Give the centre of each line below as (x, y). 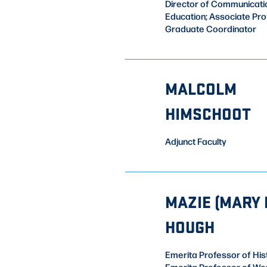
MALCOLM (201, 89)
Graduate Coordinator (210, 29)
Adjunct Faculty (195, 142)
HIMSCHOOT (208, 114)
